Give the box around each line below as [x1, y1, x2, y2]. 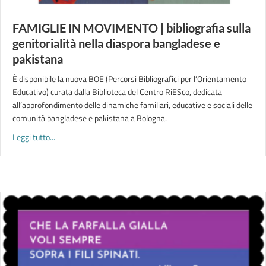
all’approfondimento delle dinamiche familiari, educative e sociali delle [12, 99, 252, 111]
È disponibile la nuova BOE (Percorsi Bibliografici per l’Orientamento [12, 72, 246, 85]
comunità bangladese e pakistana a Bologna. [12, 112, 167, 124]
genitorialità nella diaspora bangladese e [12, 36, 220, 50]
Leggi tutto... [12, 131, 55, 143]
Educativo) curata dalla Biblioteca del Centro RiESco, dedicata [12, 85, 222, 98]
